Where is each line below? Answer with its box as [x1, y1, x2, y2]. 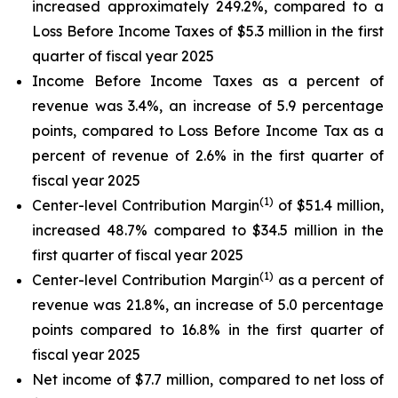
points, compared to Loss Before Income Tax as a [32, 122, 384, 139]
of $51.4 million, [274, 196, 384, 214]
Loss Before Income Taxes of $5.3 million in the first [32, 22, 384, 40]
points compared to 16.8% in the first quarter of [32, 321, 384, 338]
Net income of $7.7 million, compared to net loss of [32, 370, 384, 388]
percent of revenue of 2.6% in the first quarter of [32, 147, 384, 164]
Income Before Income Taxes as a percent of [32, 72, 384, 90]
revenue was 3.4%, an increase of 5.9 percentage [32, 97, 384, 115]
